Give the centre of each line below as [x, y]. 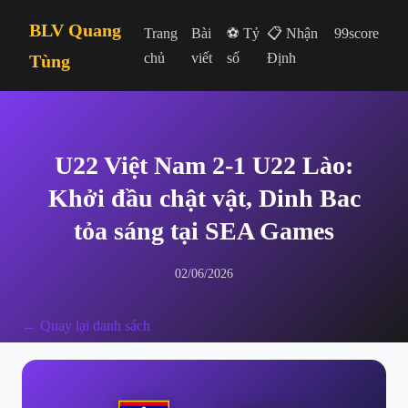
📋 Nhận [292, 33]
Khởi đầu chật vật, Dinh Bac [204, 198]
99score [357, 33]
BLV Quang [75, 30]
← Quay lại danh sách [86, 326]
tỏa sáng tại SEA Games [204, 231]
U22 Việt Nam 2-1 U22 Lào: [204, 165]
